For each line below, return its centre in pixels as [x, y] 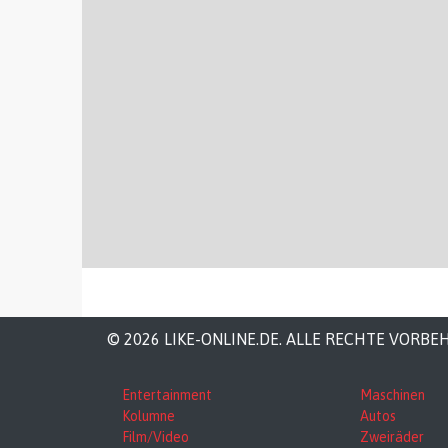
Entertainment [167, 395]
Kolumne [148, 416]
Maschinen [393, 395]
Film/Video [155, 437]
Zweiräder [392, 437]
